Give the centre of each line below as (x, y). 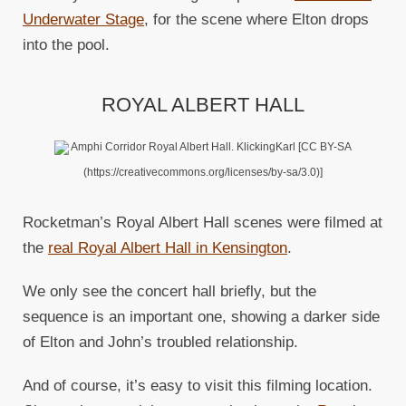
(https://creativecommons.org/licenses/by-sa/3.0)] (203, 173)
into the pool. (66, 45)
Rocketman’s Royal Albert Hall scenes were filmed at (203, 223)
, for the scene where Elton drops (256, 20)
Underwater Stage (83, 20)
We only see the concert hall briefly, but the (169, 292)
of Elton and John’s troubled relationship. (160, 343)
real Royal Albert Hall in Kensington (168, 248)
